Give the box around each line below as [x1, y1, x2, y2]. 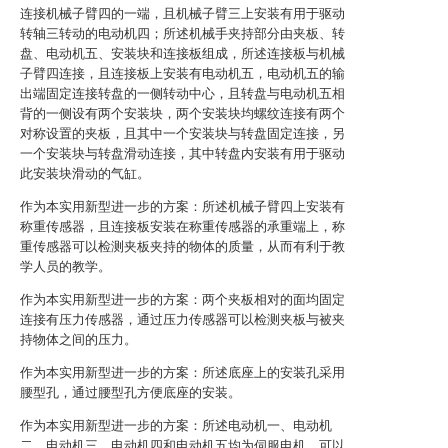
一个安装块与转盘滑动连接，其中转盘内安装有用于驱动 [20, 146, 345, 161]
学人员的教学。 [20, 259, 111, 274]
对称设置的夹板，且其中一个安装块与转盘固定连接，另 [20, 126, 345, 141]
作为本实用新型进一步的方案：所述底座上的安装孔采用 [20, 365, 345, 380]
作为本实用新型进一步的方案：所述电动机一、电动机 [20, 418, 332, 433]
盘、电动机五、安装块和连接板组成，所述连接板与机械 [20, 46, 345, 61]
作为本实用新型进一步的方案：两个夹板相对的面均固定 [20, 292, 345, 307]
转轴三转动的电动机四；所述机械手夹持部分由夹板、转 [20, 26, 345, 41]
